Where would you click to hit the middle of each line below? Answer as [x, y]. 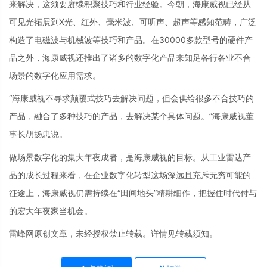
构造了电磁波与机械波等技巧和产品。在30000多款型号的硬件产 [131, 39]
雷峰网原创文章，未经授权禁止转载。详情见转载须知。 [113, 233]
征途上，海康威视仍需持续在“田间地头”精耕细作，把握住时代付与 [133, 193]
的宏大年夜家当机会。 [51, 210]
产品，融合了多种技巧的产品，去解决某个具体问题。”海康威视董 [131, 116]
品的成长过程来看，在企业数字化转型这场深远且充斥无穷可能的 [130, 175]
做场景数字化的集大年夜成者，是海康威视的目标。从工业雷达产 [130, 157]
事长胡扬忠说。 [38, 134]
